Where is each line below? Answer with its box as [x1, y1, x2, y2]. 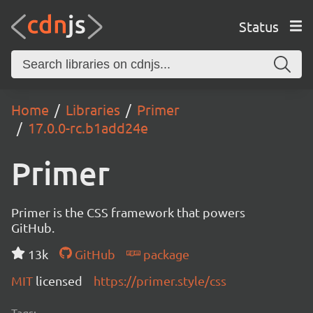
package [140, 247, 189, 261]
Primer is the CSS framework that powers [11, 205, 245, 219]
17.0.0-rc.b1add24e [28, 119, 148, 136]
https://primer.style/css [94, 273, 226, 288]
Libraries [66, 101, 120, 118]
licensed [36, 273, 82, 288]
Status [238, 17, 279, 35]
